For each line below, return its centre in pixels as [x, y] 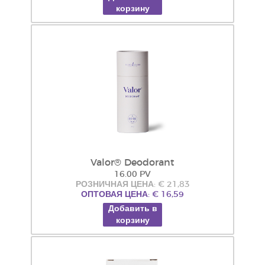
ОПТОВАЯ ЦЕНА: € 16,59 [132, 195]
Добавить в [132, 209]
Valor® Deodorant [132, 163]
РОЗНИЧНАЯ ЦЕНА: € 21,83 [132, 185]
